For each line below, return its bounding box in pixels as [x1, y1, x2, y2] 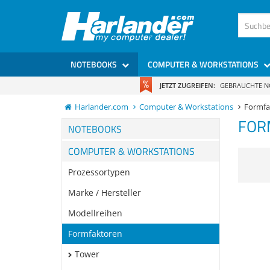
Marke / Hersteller [68, 187, 141, 198]
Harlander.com [75, 102, 128, 112]
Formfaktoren [68, 228, 122, 239]
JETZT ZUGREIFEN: [159, 80, 215, 90]
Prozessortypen [68, 166, 130, 178]
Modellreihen [68, 207, 122, 219]
